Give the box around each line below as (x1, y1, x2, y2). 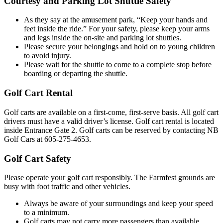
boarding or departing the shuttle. (24, 69, 127, 78)
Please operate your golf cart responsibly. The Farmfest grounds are (4, 173, 215, 182)
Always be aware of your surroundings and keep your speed (24, 199, 213, 208)
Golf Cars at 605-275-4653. (4, 134, 91, 143)
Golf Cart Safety (4, 153, 71, 164)
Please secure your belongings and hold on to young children (24, 42, 215, 51)
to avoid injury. (24, 51, 71, 60)
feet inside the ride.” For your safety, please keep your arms (24, 24, 210, 33)
